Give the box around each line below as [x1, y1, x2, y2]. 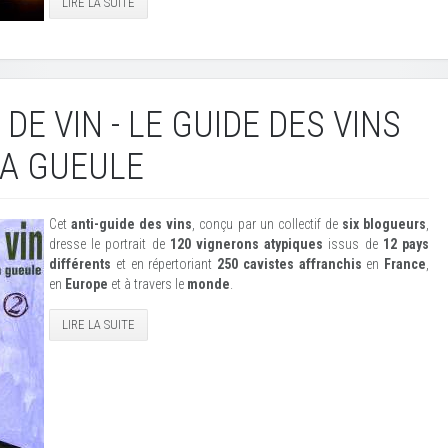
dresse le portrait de [49, 236, 170, 252]
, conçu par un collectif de [192, 216, 342, 232]
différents [49, 256, 111, 272]
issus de [323, 236, 383, 252]
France [384, 256, 426, 272]
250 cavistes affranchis [212, 256, 362, 272]
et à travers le [108, 276, 187, 292]
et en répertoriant [111, 256, 213, 272]
